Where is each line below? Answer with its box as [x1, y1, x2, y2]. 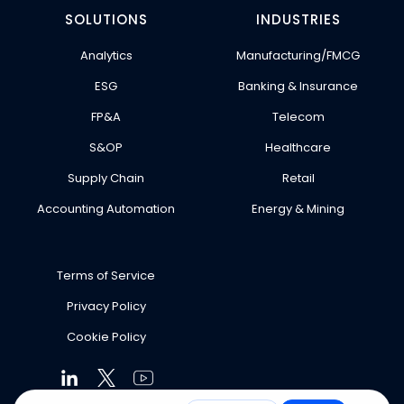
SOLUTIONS [64, 9, 148, 29]
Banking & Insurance [238, 77, 358, 95]
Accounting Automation [37, 199, 175, 217]
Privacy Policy [66, 297, 146, 315]
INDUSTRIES [255, 9, 341, 29]
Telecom [271, 107, 325, 125]
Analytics [79, 46, 133, 64]
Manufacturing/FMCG [236, 46, 360, 64]
